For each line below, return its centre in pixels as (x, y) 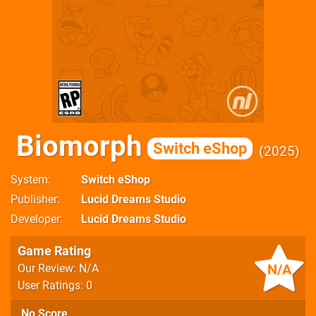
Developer (35, 219)
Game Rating (54, 251)
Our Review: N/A (58, 268)
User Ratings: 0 (55, 285)
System (29, 180)
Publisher (34, 199)
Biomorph (79, 146)
